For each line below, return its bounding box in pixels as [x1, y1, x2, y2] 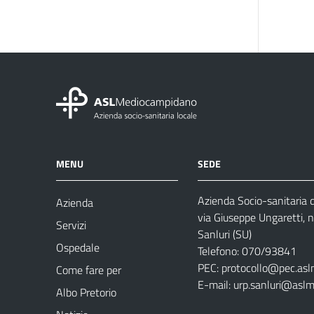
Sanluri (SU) [198, 226, 252, 243]
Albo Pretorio [56, 284, 116, 301]
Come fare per [56, 261, 121, 278]
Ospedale [56, 239, 100, 256]
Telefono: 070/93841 [198, 243, 296, 259]
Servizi [56, 217, 86, 233]
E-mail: [198, 276, 233, 293]
